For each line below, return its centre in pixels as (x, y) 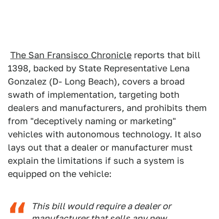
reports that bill (166, 55)
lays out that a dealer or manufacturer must (100, 148)
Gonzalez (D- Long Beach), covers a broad (96, 82)
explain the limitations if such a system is (96, 161)
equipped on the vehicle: (60, 174)
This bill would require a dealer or (101, 206)
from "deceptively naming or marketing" (92, 121)
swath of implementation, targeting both (94, 95)
